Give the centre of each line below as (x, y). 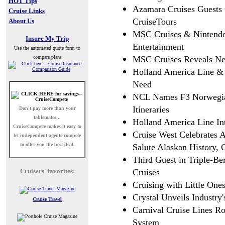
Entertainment (158, 47)
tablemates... (47, 117)
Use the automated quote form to (47, 48)
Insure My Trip (47, 38)
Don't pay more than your (47, 108)
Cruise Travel (47, 199)
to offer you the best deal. (47, 144)
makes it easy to (64, 126)
